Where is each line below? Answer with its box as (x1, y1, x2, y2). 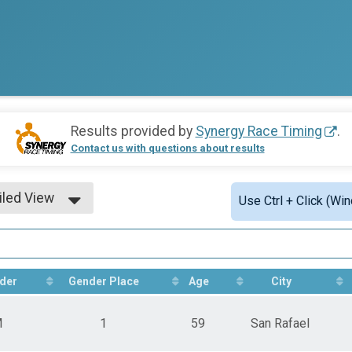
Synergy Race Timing (195, 123, 322, 140)
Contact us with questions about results (70, 142, 265, 155)
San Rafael (251, 315, 310, 331)
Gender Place (68, 274, 139, 288)
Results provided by (70, 123, 196, 140)
